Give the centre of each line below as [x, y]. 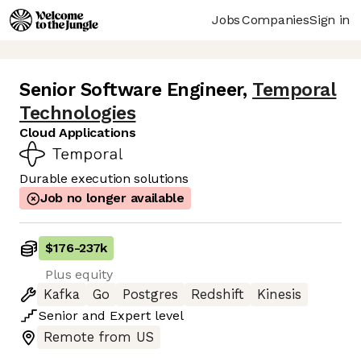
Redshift [218, 295]
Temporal [295, 90]
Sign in [330, 19]
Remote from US [99, 338]
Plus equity [79, 275]
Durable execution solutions [104, 179]
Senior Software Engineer [131, 90]
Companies [276, 19]
